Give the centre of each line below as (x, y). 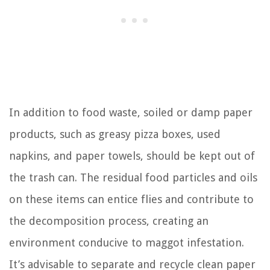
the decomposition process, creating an (109, 221)
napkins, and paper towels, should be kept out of (132, 156)
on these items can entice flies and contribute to (131, 199)
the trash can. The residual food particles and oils (133, 178)
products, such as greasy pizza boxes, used (115, 134)
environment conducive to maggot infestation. (127, 243)
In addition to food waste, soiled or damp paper (131, 113)
